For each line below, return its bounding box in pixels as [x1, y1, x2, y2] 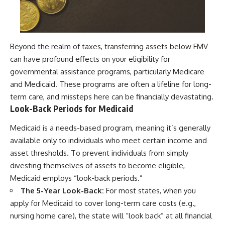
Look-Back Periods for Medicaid [10, 103, 133, 115]
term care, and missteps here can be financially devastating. [10, 92, 213, 102]
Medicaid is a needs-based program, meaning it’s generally [10, 123, 210, 133]
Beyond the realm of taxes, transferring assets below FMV [10, 42, 208, 52]
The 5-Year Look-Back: [21, 185, 104, 195]
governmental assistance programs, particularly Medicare [10, 67, 204, 77]
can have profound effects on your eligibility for [10, 54, 170, 64]
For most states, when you [104, 185, 196, 195]
